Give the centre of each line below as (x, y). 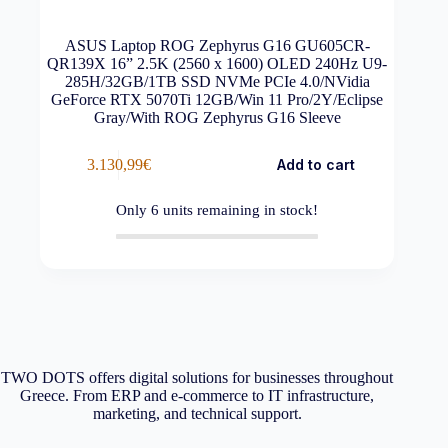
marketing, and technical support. (197, 414)
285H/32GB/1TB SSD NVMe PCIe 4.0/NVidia (217, 82)
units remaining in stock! (239, 210)
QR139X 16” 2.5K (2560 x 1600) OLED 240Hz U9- (217, 64)
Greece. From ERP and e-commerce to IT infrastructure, (197, 396)
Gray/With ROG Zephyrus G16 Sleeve (217, 118)
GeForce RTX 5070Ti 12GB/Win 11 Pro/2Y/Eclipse (217, 100)
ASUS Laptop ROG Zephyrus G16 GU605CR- (217, 46)
